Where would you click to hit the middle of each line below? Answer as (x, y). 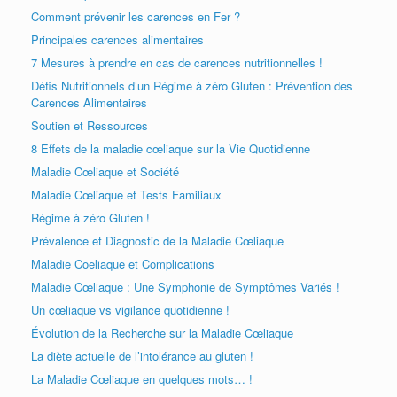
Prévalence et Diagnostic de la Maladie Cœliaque (157, 240)
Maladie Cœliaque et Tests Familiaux (126, 194)
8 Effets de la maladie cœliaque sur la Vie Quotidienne (171, 148)
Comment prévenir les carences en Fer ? (136, 16)
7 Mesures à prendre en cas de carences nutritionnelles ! (177, 62)
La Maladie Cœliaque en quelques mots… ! (142, 378)
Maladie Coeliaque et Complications (123, 263)
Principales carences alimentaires (117, 39)
